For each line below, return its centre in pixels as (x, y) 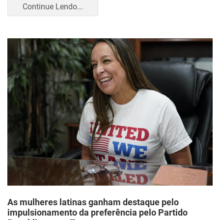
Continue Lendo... (53, 6)
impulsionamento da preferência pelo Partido (97, 212)
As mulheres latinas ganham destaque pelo (93, 202)
